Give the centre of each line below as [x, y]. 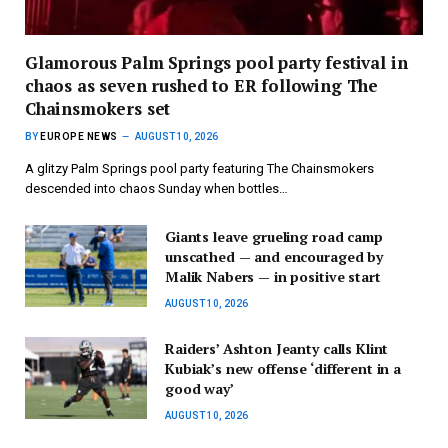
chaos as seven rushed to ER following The [202, 86]
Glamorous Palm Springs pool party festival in [216, 63]
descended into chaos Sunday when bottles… [156, 189]
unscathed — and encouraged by [274, 257]
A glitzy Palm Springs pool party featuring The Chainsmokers [199, 169]
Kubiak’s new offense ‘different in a [283, 369]
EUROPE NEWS [79, 137]
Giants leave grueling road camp [274, 237]
